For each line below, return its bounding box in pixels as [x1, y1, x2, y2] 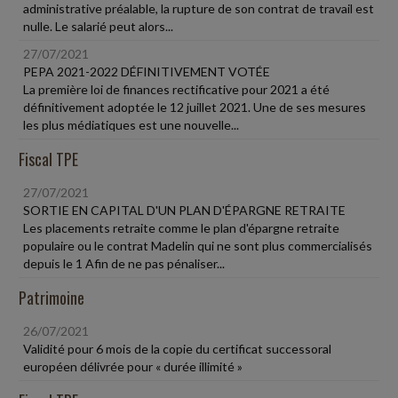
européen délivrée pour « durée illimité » [23, 359, 243, 374]
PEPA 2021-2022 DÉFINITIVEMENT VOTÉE [23, 64, 270, 79]
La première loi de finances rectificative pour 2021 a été [23, 82, 330, 97]
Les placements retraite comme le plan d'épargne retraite [23, 220, 339, 235]
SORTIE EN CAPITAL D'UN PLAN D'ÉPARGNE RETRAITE [23, 203, 346, 218]
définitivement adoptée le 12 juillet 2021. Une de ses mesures [23, 99, 366, 115]
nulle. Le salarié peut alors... [23, 19, 173, 34]
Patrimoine [19, 286, 84, 309]
